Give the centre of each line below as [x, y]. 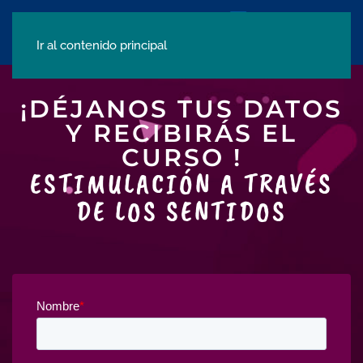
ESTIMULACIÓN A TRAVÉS [181, 184]
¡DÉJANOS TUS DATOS [181, 109]
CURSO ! [181, 158]
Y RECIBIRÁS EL [181, 133]
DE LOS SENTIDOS [181, 211]
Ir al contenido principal [102, 45]
